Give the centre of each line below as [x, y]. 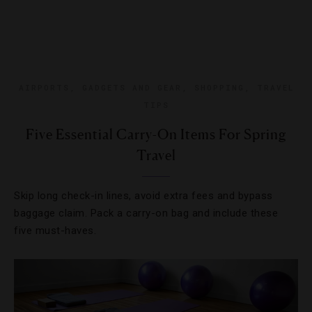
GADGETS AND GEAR [132, 87]
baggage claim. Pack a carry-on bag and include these [146, 213]
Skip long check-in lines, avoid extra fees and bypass [143, 196]
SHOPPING [219, 87]
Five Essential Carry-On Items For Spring [156, 134]
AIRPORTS [44, 87]
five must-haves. [55, 231]
